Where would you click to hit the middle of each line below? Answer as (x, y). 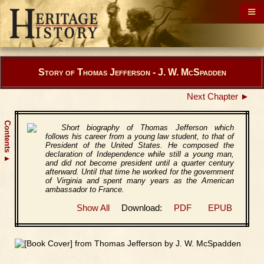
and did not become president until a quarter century (140, 163)
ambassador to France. (85, 189)
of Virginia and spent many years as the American (140, 181)
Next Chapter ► (218, 97)
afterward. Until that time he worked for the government (140, 172)
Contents (7, 138)
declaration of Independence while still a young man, (140, 154)
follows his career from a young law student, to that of (140, 136)
